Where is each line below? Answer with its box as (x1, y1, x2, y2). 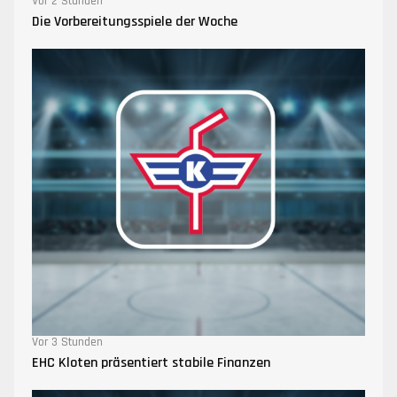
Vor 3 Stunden (32, 334, 103, 351)
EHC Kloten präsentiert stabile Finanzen (32, 354, 270, 373)
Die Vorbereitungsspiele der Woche (32, 12, 237, 31)
